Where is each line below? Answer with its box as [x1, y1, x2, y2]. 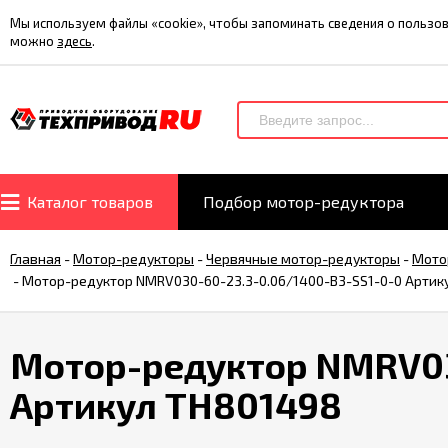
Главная [10, 250, 61, 267]
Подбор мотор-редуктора [203, 192, 404, 211]
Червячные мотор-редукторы [206, 250, 400, 267]
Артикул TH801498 [10, 383, 342, 426]
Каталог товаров [27, 192, 153, 211]
